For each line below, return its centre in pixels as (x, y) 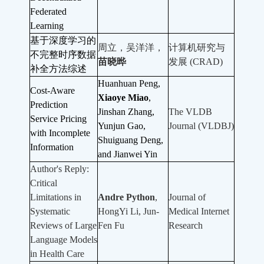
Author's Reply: (60, 169)
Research (186, 226)
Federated (48, 12)
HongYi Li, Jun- (128, 212)
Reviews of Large (63, 226)
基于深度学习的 (63, 41)
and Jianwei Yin (128, 154)
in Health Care (57, 254)
